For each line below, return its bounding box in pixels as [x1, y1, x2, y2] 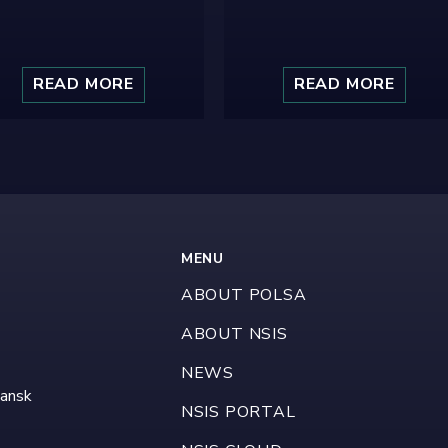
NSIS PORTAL [180, 401, 296, 424]
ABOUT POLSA [180, 284, 307, 307]
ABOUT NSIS [180, 323, 288, 346]
